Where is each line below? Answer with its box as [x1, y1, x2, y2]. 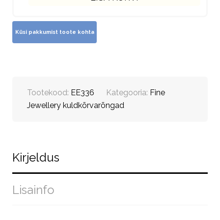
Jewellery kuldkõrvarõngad [27, 100, 124, 110]
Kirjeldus [12, 150, 59, 165]
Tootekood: [27, 87, 71, 97]
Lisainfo [12, 182, 55, 197]
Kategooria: [106, 87, 150, 97]
